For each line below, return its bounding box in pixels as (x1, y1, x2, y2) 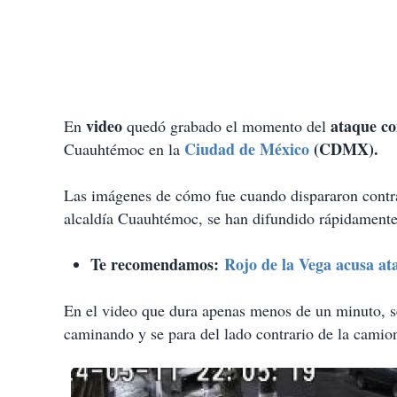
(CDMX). (309, 137, 378, 161)
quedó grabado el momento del (127, 115, 331, 137)
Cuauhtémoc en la (64, 138, 180, 160)
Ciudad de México (184, 137, 309, 161)
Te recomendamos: (90, 253, 224, 276)
